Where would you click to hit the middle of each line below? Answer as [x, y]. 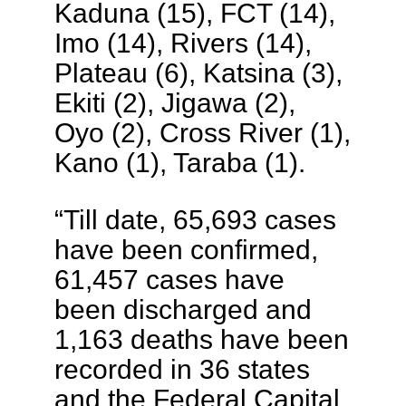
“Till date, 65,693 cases [195, 219]
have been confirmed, [186, 249]
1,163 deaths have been [201, 338]
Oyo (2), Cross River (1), [202, 132]
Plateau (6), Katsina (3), [198, 72]
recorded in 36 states [182, 368]
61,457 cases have [169, 279]
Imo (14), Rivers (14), [183, 42]
